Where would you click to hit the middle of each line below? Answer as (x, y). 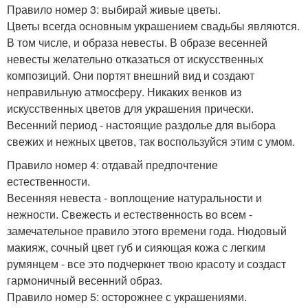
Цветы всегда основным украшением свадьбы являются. (153, 26)
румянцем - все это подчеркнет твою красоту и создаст (146, 264)
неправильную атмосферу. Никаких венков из (124, 92)
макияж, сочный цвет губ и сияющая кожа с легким (136, 247)
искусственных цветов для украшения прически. (130, 109)
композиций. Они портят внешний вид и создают (131, 76)
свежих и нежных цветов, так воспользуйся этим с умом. (151, 142)
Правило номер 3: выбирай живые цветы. (114, 10)
